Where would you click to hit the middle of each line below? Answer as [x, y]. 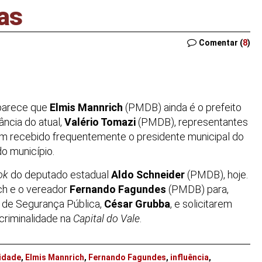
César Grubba [137, 204]
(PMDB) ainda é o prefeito [183, 107]
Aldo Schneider [148, 175]
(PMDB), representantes [192, 122]
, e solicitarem [201, 204]
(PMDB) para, [197, 189]
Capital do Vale [106, 219]
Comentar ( [221, 43]
